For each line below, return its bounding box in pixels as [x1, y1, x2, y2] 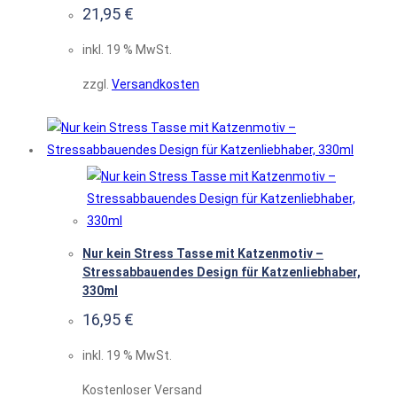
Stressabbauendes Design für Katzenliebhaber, [82, 264, 361, 279]
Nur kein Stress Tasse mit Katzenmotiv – [82, 245, 323, 261]
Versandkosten [112, 76, 199, 91]
